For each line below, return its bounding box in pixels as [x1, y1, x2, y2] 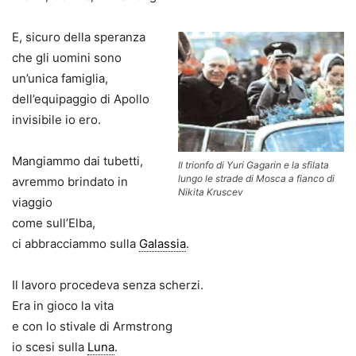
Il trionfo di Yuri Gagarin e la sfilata [178, 158, 329, 171]
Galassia [139, 236, 186, 252]
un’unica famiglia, [12, 71, 108, 87]
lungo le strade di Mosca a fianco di [178, 172, 335, 184]
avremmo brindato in [12, 174, 128, 190]
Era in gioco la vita [12, 298, 114, 314]
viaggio [12, 195, 52, 211]
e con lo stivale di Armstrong [12, 319, 172, 335]
